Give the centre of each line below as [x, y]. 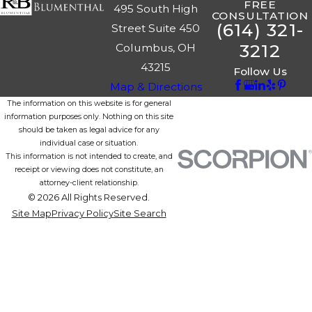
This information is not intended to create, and [89, 157]
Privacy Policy [82, 213]
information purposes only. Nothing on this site [89, 117]
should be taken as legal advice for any [89, 130]
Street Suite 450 [156, 29]
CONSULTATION [260, 16]
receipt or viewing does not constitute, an [89, 170]
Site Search [140, 213]
